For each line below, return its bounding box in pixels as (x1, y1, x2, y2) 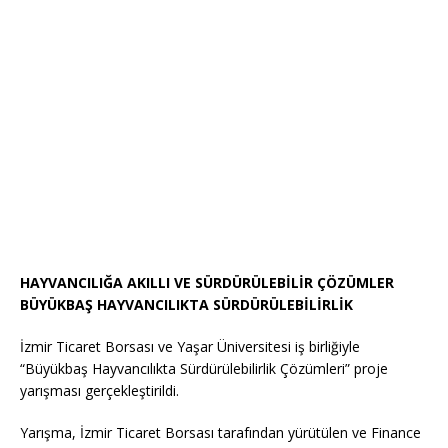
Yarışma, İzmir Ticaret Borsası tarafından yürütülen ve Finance (20, 422, 421, 442)
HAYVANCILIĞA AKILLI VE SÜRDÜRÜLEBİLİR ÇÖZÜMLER (20, 272, 394, 292)
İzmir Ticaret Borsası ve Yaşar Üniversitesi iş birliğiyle (20, 336, 360, 356)
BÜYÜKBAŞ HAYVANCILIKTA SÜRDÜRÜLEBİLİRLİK (20, 294, 353, 314)
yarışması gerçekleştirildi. (20, 380, 179, 400)
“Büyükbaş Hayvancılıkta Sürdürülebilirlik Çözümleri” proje (20, 358, 388, 378)
